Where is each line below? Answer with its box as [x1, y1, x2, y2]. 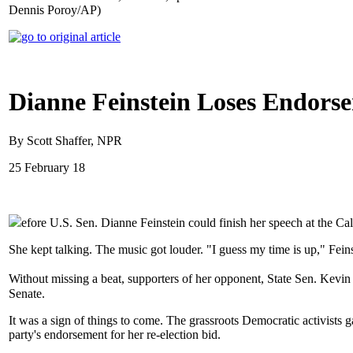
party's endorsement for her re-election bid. [9, 327, 221, 341]
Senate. [9, 286, 45, 300]
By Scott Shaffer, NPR [9, 133, 122, 147]
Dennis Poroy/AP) [9, 3, 101, 17]
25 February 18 [9, 160, 85, 174]
